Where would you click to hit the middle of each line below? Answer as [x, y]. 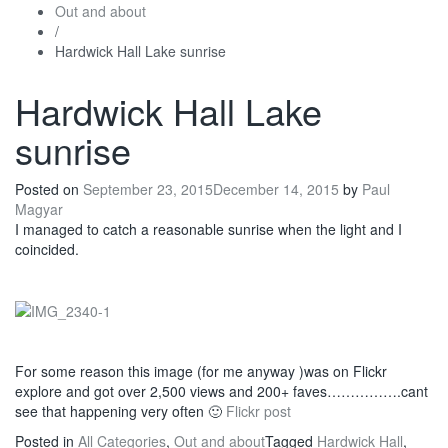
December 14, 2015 [276, 189]
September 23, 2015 [148, 189]
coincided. [47, 249]
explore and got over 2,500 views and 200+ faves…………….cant [221, 391]
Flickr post [258, 411]
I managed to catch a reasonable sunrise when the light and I [208, 229]
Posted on [49, 189]
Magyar [39, 209]
